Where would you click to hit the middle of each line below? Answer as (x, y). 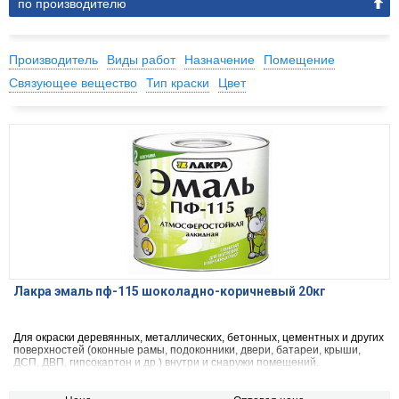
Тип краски (178, 83)
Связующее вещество (73, 83)
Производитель (53, 60)
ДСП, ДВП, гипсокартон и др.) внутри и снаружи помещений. (166, 363)
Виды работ (141, 60)
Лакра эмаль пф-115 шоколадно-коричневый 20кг (170, 292)
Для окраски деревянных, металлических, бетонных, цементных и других (199, 338)
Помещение (299, 60)
